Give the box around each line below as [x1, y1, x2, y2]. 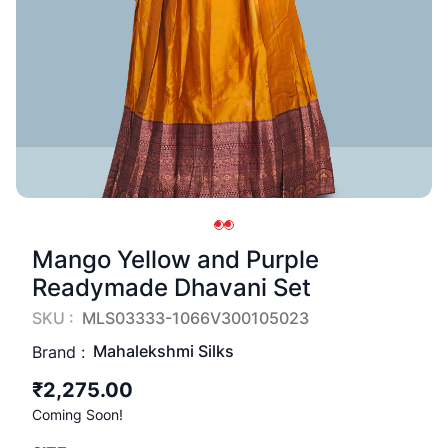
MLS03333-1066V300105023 [82, 308, 309, 328]
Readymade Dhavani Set [32, 273, 311, 302]
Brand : [32, 341, 85, 362]
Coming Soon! [32, 406, 123, 423]
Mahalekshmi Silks [93, 341, 234, 361]
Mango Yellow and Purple [32, 245, 319, 274]
